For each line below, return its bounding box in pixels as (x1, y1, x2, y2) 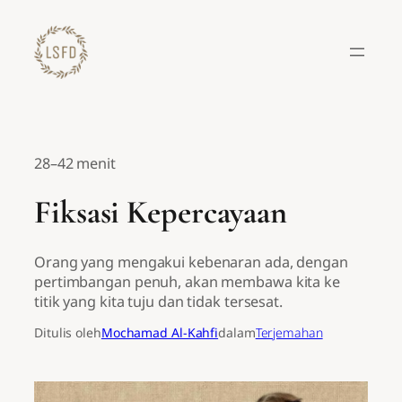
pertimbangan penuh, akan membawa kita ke (34, 272, 340, 293)
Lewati (6, 6, 51, 26)
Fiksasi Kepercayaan (34, 192, 288, 232)
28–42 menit (34, 153, 116, 173)
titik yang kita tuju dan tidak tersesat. (34, 292, 283, 312)
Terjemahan (255, 324, 323, 342)
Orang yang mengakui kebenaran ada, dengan (34, 252, 348, 273)
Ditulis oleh (34, 324, 101, 342)
